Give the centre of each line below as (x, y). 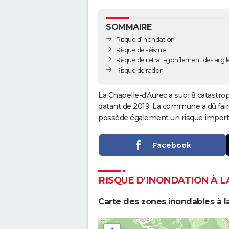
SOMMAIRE (129, 27)
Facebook (171, 145)
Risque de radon (140, 70)
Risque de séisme (141, 50)
